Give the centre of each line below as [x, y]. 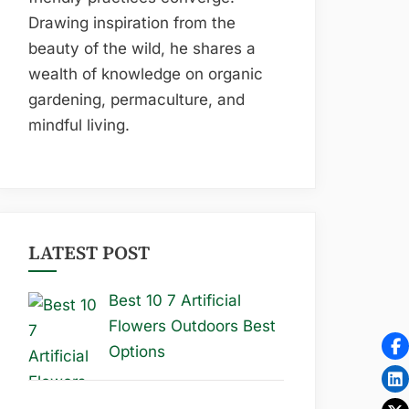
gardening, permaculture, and [136, 100]
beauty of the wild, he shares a [142, 48]
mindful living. [79, 125]
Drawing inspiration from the [132, 23]
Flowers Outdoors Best [192, 325]
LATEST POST [89, 253]
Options [136, 351]
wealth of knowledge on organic [146, 74]
